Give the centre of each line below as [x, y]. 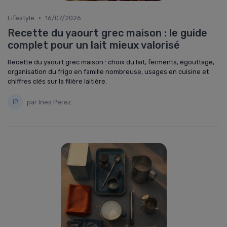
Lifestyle [21, 18]
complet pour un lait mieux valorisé [94, 45]
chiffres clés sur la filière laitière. [57, 81]
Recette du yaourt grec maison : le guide [107, 33]
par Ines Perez [49, 102]
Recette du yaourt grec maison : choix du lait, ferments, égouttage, [111, 62]
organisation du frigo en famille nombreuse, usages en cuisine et [108, 72]
